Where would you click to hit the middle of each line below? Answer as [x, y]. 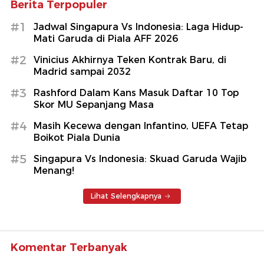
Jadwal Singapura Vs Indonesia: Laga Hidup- [138, 27]
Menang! [54, 170]
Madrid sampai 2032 [82, 71]
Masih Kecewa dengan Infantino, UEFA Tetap [141, 126]
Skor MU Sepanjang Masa [94, 104]
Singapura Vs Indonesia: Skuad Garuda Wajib [140, 159]
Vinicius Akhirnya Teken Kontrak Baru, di [130, 60]
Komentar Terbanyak [69, 247]
